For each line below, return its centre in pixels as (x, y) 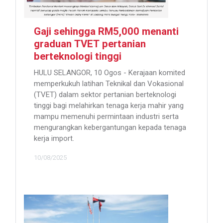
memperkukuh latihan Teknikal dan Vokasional (109, 84)
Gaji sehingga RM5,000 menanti (106, 32)
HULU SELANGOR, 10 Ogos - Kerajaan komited (110, 73)
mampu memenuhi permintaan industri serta (106, 117)
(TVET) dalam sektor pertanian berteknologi (105, 95)
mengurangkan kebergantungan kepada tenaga (110, 128)
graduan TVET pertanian (90, 45)
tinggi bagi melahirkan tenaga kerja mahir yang (109, 106)
